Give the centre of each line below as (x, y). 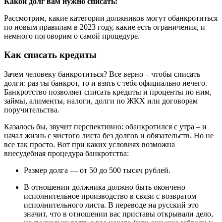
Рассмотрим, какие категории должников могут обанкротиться (111, 18)
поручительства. (32, 110)
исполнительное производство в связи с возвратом (110, 196)
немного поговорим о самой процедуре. (72, 36)
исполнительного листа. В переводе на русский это (111, 205)
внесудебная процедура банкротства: (66, 154)
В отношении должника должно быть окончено (105, 187)
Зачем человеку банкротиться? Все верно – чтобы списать (102, 74)
